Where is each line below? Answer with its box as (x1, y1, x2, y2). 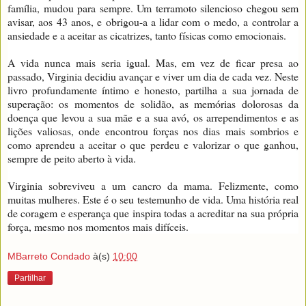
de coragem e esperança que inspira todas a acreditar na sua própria (8, 206, 298, 221)
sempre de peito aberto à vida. (8, 151, 136, 166)
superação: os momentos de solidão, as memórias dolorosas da (8, 96, 298, 111)
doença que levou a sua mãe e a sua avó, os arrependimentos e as (8, 110, 298, 125)
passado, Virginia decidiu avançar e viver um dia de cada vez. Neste (8, 69, 298, 84)
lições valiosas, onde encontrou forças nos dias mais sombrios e (8, 124, 298, 139)
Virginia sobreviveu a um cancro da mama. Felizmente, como (8, 178, 298, 193)
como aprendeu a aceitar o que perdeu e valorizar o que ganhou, (8, 137, 298, 152)
